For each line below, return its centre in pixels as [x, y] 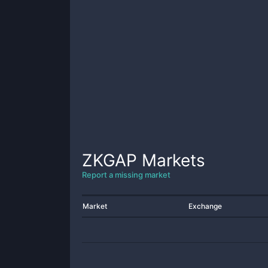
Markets [171, 160]
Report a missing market [126, 175]
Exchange [205, 206]
